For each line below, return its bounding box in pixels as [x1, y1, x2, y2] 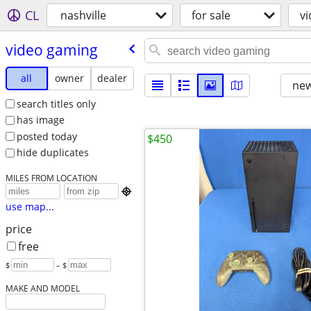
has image [16, 113, 65, 127]
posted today [16, 129, 77, 143]
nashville [60, 8, 106, 23]
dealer [97, 71, 128, 85]
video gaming [5, 40, 98, 60]
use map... [5, 200, 54, 214]
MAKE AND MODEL [5, 283, 80, 294]
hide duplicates [16, 146, 89, 160]
